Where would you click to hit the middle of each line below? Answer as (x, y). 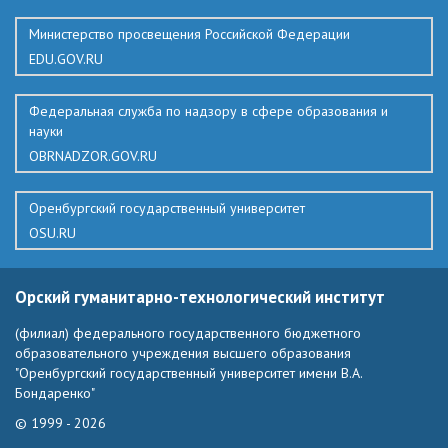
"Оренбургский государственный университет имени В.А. (188, 372)
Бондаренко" (55, 392)
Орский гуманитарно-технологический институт (200, 297)
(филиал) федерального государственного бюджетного (188, 332)
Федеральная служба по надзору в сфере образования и (208, 111)
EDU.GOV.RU (66, 59)
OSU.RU (52, 233)
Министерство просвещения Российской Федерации (189, 34)
